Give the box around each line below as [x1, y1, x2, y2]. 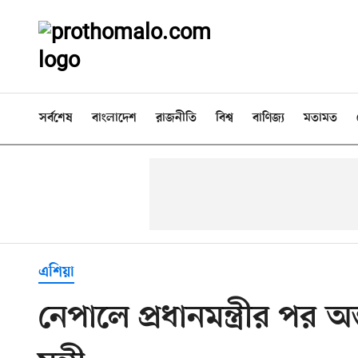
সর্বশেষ [39, 111, 73, 125]
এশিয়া [38, 263, 74, 282]
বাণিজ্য [253, 111, 284, 125]
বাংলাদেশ [92, 111, 137, 125]
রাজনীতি [156, 111, 197, 125]
